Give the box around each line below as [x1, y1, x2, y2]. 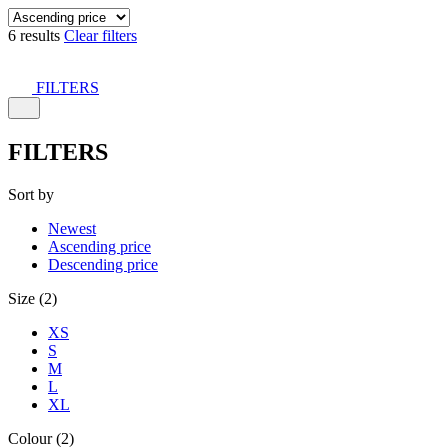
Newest [48, 219, 96, 237]
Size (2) [8, 289, 57, 307]
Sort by [8, 185, 54, 203]
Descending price [48, 255, 158, 273]
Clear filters [64, 27, 137, 44]
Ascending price [48, 237, 151, 255]
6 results [8, 27, 64, 44]
